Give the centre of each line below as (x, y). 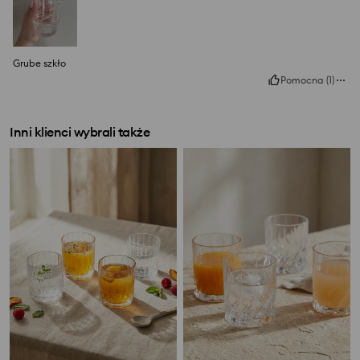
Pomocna (302, 80)
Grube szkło (39, 63)
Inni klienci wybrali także (80, 132)
